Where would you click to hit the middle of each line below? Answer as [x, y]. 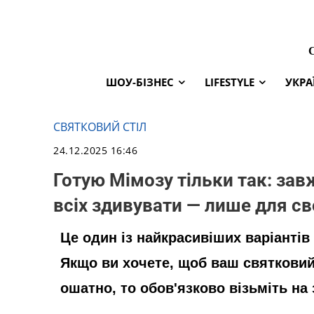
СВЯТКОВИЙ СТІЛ [100, 127]
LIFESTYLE [230, 82]
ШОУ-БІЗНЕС [140, 82]
